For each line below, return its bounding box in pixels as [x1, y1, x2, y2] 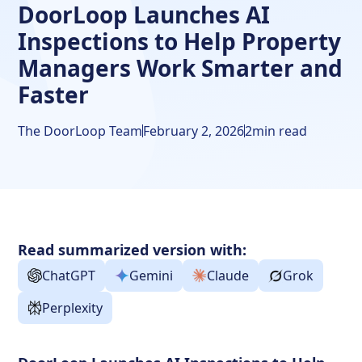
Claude [207, 267, 250, 285]
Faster [18, 79, 90, 111]
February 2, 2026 [143, 122, 245, 141]
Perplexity [42, 299, 103, 318]
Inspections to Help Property [18, 26, 342, 57]
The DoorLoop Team [18, 122, 143, 141]
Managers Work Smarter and [18, 53, 343, 84]
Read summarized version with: [18, 240, 247, 260]
